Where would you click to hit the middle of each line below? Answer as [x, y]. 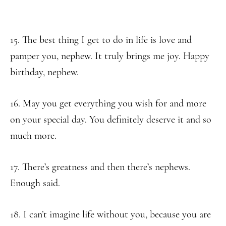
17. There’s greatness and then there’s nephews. [100, 167]
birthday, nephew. [44, 72]
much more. [33, 136]
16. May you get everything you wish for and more [108, 103]
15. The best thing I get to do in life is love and [101, 40]
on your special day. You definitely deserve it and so [111, 120]
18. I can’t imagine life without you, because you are [110, 214]
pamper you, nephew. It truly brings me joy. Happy [110, 56]
